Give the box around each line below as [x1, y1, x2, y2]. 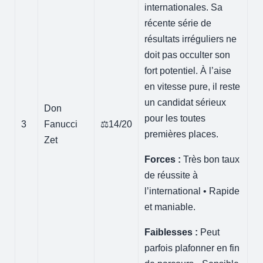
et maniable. [144, 201, 196, 212]
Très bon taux [181, 154, 240, 164]
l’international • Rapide [144, 186, 240, 196]
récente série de [144, 18, 212, 28]
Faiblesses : [144, 227, 198, 237]
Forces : [144, 154, 181, 164]
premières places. [144, 129, 219, 139]
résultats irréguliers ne [144, 33, 237, 44]
